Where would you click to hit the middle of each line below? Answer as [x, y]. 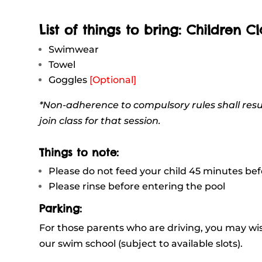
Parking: [61, 208]
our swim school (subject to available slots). [141, 243]
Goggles [69, 80]
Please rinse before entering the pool [137, 186]
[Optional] [113, 80]
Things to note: [79, 152]
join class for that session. [100, 120]
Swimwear [74, 49]
